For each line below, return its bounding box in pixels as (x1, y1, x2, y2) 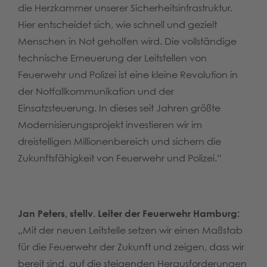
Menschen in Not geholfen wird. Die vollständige (18, 35, 237, 48)
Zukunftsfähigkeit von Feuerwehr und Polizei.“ (18, 152, 222, 164)
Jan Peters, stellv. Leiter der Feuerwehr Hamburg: (18, 207, 240, 220)
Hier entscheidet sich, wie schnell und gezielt (18, 18, 217, 31)
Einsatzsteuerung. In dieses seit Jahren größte (18, 102, 221, 114)
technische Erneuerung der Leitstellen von (18, 52, 207, 64)
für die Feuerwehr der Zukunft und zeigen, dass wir (18, 241, 244, 253)
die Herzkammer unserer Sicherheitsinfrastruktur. (18, 2, 232, 14)
